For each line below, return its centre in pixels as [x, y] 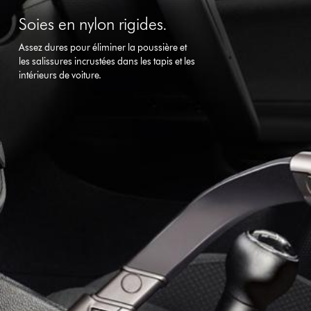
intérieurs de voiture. [60, 75]
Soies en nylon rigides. [93, 24]
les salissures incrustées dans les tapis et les [107, 61]
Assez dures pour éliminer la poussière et [103, 47]
